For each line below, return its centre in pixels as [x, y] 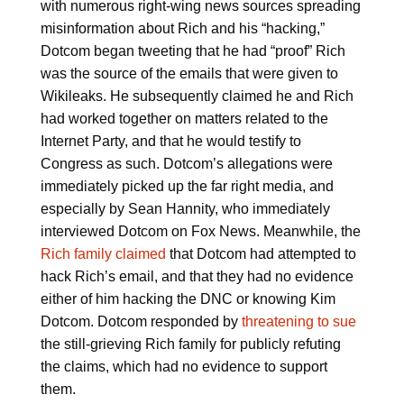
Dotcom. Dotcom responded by [141, 322]
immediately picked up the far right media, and [187, 187]
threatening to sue [298, 322]
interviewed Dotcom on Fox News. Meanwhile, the [200, 232]
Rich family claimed [103, 254]
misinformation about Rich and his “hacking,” [182, 29]
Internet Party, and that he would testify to [170, 142]
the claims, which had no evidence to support [184, 367]
